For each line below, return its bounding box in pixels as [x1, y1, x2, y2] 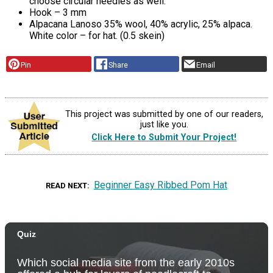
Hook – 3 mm [29, 7, 87, 19]
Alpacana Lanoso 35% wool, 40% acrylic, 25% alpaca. [29, 18, 252, 30]
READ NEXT [46, 180, 88, 190]
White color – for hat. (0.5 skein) [29, 30, 165, 42]
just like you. [140, 119, 188, 130]
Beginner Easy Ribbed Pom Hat [93, 179, 227, 191]
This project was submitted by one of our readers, [65, 109, 263, 120]
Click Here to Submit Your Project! [91, 132, 237, 143]
